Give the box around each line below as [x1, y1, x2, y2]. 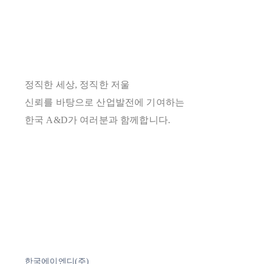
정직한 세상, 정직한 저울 [24, 80, 130, 90]
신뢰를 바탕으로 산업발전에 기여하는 [24, 97, 184, 108]
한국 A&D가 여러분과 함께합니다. [24, 115, 170, 126]
